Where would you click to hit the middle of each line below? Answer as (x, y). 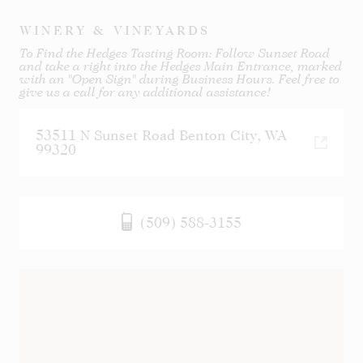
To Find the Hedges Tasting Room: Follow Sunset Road (175, 53)
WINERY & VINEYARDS (115, 31)
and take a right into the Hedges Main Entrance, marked (181, 66)
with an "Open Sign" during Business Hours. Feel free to (179, 79)
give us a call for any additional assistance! (145, 92)
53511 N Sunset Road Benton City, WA (161, 135)
